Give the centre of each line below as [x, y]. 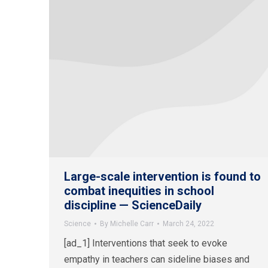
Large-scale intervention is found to [162, 177]
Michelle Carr [132, 224]
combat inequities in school [139, 191]
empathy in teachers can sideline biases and [157, 260]
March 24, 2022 [188, 224]
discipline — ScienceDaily [133, 205]
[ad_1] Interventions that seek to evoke [146, 243]
